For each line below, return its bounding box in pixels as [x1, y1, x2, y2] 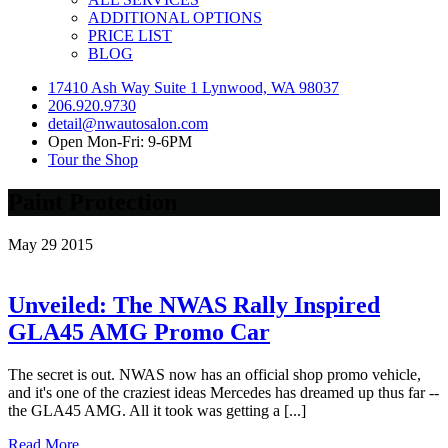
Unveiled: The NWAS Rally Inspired [8, 291, 380, 318]
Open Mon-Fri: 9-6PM [48, 132, 192, 150]
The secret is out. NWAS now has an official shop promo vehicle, [8, 365, 421, 383]
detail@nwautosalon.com [48, 114, 208, 132]
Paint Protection [8, 188, 177, 215]
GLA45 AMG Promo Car [8, 318, 270, 345]
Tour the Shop [48, 150, 138, 168]
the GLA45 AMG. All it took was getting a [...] [8, 401, 306, 419]
